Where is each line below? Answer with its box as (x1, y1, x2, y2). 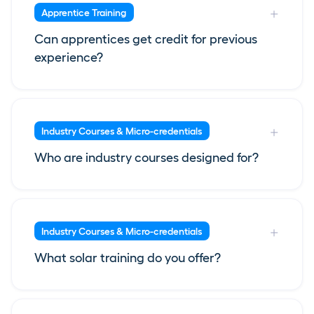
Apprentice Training (41, 6, 127, 18)
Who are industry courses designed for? (34, 151, 259, 165)
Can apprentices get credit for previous (34, 32, 257, 47)
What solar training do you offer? (34, 251, 221, 266)
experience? (34, 50, 103, 65)
